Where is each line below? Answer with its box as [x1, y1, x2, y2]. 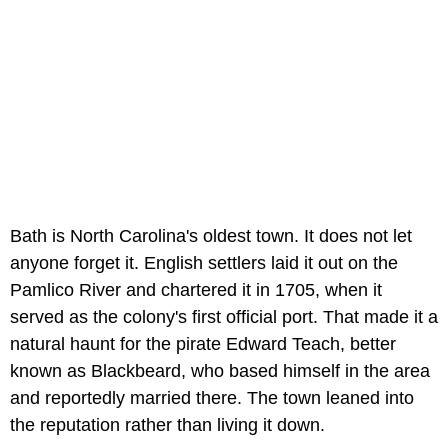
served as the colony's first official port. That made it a [10, 307, 438, 328]
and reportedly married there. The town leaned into [10, 388, 414, 409]
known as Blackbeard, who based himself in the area [10, 361, 430, 382]
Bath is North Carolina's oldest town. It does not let [10, 226, 412, 247]
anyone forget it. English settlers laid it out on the [10, 253, 398, 274]
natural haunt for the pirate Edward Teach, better [10, 334, 396, 355]
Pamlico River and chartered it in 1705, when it [10, 280, 382, 301]
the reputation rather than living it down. [10, 415, 325, 436]
